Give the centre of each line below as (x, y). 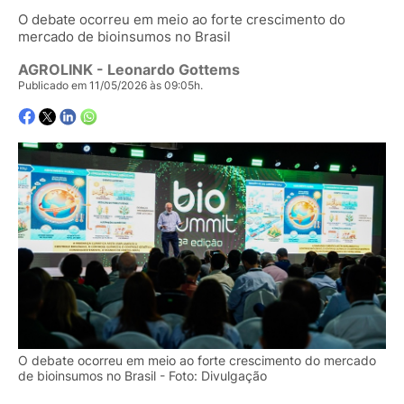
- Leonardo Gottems (166, 70)
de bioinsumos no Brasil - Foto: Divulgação (142, 376)
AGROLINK (55, 70)
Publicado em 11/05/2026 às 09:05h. (110, 86)
